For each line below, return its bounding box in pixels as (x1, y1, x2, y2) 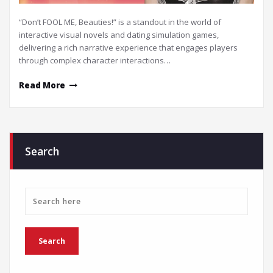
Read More (19, 80, 65, 91)
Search (25, 144, 59, 159)
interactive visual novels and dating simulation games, (19, 29, 219, 41)
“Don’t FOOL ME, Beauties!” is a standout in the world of (19, 16, 221, 28)
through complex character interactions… (19, 55, 171, 66)
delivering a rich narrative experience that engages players (19, 42, 238, 54)
